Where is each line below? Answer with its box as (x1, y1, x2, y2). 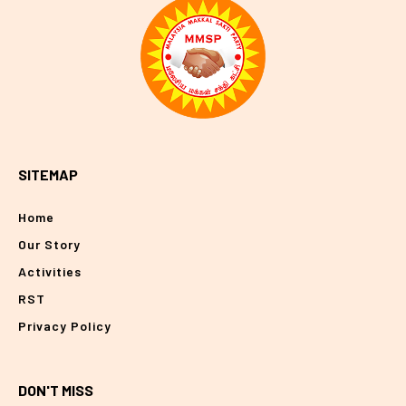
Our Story (18, 237, 81, 253)
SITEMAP (18, 166, 78, 184)
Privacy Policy (18, 318, 111, 334)
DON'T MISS (18, 382, 93, 400)
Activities (18, 264, 82, 280)
